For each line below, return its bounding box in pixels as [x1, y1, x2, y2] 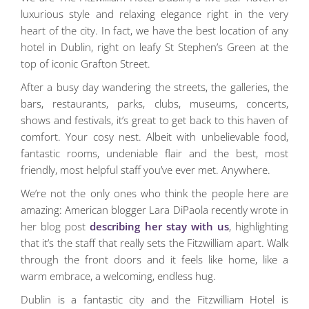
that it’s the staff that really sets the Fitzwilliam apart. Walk [21, 236, 288, 250]
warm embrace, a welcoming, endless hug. [21, 269, 216, 283]
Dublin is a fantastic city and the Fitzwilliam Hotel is [21, 292, 288, 307]
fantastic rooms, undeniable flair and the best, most [21, 146, 288, 161]
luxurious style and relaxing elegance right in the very [21, 7, 288, 21]
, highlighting [228, 219, 288, 234]
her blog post [21, 219, 90, 234]
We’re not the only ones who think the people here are [21, 186, 288, 201]
